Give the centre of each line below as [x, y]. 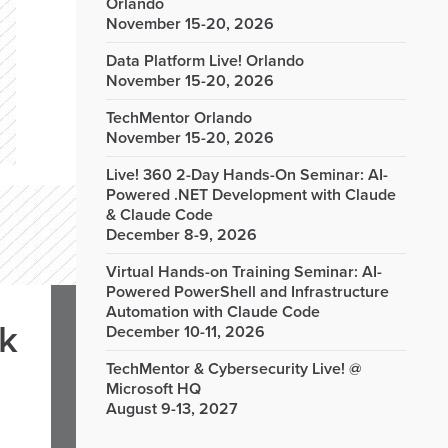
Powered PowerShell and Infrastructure [247, 292]
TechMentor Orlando [179, 118]
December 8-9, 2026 [181, 235]
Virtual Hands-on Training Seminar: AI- [244, 272]
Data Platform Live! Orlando [205, 61]
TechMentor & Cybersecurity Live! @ [234, 369]
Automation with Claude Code [213, 312]
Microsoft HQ [153, 389]
